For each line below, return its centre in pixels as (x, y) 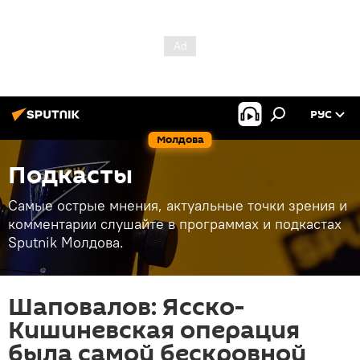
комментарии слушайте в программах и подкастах (175, 224)
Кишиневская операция (154, 331)
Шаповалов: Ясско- (126, 307)
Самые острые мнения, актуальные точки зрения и (178, 205)
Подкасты (70, 176)
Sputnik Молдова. (66, 242)
